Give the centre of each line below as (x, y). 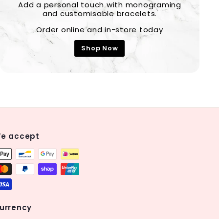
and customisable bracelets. (100, 14)
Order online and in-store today (100, 30)
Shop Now (100, 48)
